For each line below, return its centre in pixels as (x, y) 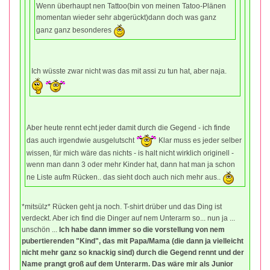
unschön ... (40, 229)
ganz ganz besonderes (75, 30)
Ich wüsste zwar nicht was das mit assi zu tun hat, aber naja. (129, 71)
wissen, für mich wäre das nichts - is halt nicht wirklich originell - (130, 153)
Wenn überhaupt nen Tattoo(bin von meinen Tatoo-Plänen (131, 6)
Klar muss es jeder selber (199, 140)
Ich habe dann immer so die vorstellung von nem (142, 229)
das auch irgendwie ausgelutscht (81, 140)
